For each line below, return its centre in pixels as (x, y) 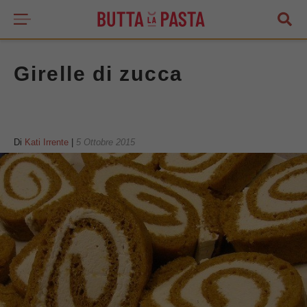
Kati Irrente (47, 142)
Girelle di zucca (99, 74)
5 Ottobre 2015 (106, 142)
